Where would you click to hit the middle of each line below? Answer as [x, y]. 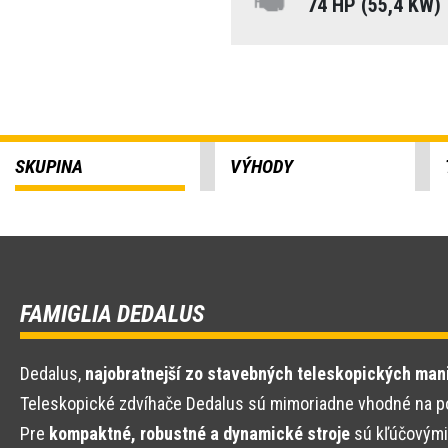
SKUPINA [49, 166]
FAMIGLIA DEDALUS [112, 314]
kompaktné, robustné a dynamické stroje [199, 433]
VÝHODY [261, 166]
